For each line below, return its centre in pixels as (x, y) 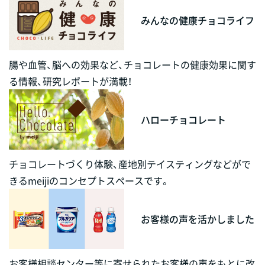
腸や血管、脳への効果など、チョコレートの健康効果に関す (132, 64)
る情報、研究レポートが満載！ (70, 81)
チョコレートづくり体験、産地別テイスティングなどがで (130, 164)
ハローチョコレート (183, 119)
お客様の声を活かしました (197, 219)
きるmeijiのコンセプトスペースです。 (89, 181)
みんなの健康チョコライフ (197, 20)
